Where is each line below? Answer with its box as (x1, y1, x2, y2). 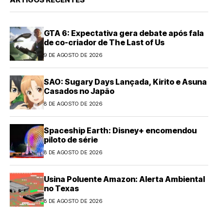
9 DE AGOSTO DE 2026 (44, 52, 103, 59)
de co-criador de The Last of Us (44, 37, 164, 48)
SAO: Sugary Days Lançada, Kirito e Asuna (44, 77, 207, 87)
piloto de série (44, 135, 98, 145)
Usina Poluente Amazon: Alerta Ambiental (44, 174, 205, 184)
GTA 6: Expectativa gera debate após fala (44, 28, 204, 38)
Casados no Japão (44, 86, 114, 96)
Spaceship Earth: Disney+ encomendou (44, 126, 197, 136)
